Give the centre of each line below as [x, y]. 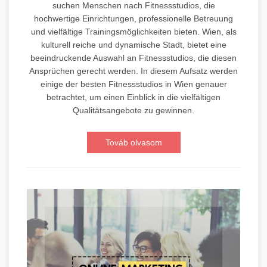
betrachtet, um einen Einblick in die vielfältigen [133, 97]
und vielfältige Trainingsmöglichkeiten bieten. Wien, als [133, 31]
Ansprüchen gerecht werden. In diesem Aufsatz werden [133, 71]
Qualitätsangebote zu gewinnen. [133, 110]
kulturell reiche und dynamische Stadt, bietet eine [133, 44]
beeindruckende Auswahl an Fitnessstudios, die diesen [133, 58]
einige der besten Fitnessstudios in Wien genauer [133, 84]
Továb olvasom [133, 142]
